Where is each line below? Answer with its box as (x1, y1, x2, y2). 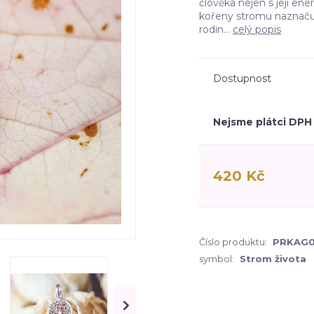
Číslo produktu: (199, 236, 267, 247)
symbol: (199, 253, 234, 264)
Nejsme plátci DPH (213, 116, 312, 128)
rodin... (199, 23, 233, 36)
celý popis (233, 23, 281, 36)
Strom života (240, 253, 306, 264)
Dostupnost (213, 72, 271, 85)
